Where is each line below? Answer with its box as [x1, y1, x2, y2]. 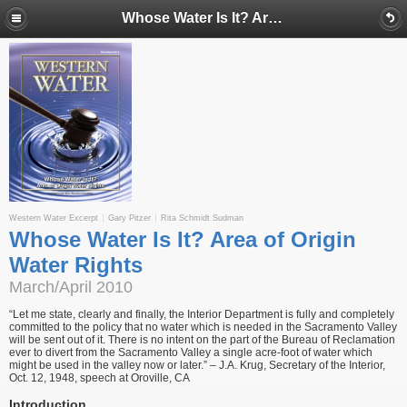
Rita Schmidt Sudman [161, 213, 243, 223]
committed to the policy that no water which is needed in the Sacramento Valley [9, 321, 397, 333]
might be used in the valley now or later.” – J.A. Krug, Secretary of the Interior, [9, 359, 385, 372]
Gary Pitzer [108, 213, 151, 223]
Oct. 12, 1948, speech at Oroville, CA [9, 372, 190, 384]
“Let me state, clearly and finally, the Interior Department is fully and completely [9, 308, 394, 321]
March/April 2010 [9, 278, 133, 296]
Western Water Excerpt [9, 213, 98, 223]
